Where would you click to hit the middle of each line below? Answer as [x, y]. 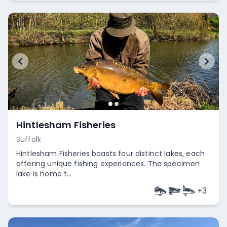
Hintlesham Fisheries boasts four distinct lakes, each [110, 154]
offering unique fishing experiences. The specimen [108, 164]
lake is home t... [44, 174]
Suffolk [29, 139]
